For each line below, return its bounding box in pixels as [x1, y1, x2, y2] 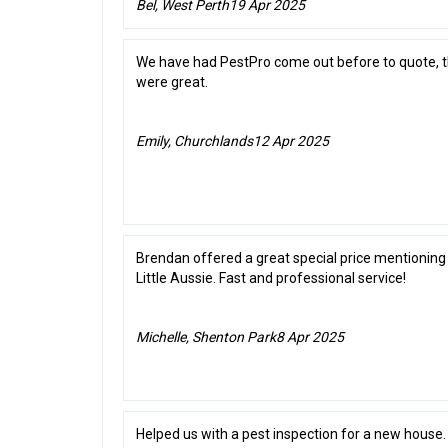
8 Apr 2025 [276, 329, 344, 346]
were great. [136, 74, 208, 91]
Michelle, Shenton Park [136, 329, 276, 346]
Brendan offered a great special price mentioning [136, 250, 446, 267]
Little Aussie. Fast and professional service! [136, 270, 406, 287]
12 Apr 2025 [253, 133, 329, 150]
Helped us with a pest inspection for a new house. [136, 426, 446, 443]
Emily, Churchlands [136, 133, 253, 150]
